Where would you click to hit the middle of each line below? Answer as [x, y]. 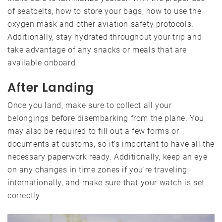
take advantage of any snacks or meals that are [97, 50]
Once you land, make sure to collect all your [90, 106]
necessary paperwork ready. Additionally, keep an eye [108, 157]
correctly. [25, 196]
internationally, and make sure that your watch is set [106, 183]
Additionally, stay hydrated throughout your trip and [105, 37]
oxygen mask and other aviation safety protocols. [101, 24]
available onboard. [43, 63]
